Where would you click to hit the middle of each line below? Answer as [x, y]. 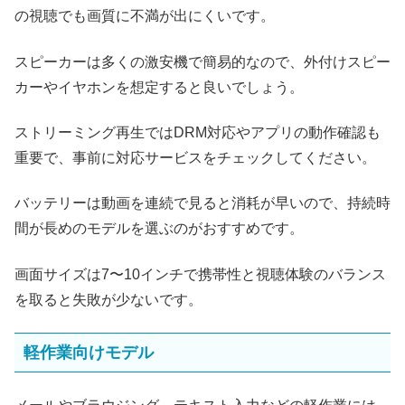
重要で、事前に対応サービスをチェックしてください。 [195, 157]
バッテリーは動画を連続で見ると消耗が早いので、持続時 [202, 203]
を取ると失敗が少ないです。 [108, 299]
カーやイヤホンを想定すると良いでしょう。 [159, 87]
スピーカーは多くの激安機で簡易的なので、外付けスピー [202, 61]
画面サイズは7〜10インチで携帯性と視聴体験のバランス [200, 274]
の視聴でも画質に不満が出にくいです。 [145, 16]
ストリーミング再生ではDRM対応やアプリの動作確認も [198, 132]
